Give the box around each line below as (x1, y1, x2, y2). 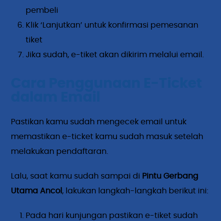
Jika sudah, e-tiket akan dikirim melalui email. (26, 51, 204, 59)
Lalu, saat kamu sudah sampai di (11, 172, 143, 181)
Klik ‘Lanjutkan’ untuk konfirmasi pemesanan (26, 21, 199, 30)
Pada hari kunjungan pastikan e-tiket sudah (26, 212, 198, 220)
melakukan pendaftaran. (11, 147, 109, 156)
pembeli (26, 6, 59, 15)
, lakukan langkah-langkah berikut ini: (62, 187, 209, 195)
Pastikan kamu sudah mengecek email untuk (11, 118, 187, 126)
